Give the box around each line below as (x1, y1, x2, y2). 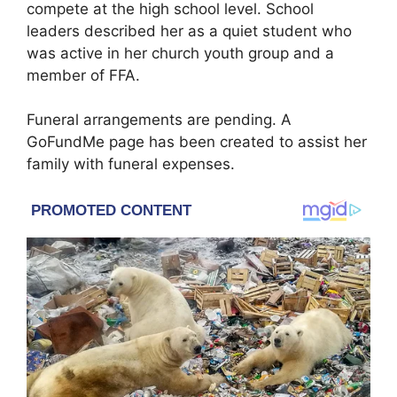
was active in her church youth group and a (27, 43, 334, 62)
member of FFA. (27, 66, 140, 84)
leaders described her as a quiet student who (27, 21, 352, 40)
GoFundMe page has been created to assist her (27, 133, 367, 152)
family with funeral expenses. (27, 155, 235, 174)
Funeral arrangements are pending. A (27, 111, 292, 129)
